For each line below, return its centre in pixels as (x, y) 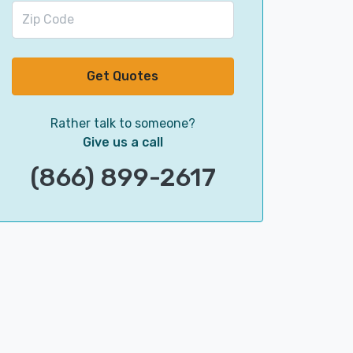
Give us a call (123, 142)
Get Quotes (123, 76)
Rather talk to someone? (123, 123)
